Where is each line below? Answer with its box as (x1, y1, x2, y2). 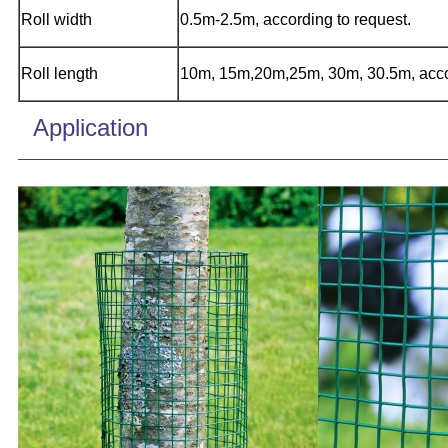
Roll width (21, 10, 92, 28)
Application (33, 113, 148, 141)
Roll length (21, 64, 98, 82)
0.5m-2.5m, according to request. (180, 10, 411, 28)
